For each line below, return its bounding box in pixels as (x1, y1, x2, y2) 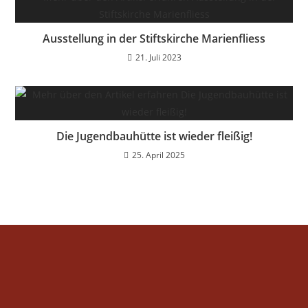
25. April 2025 (131, 149, 185, 161)
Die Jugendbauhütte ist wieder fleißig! (56, 129, 252, 144)
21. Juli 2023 (135, 52, 181, 63)
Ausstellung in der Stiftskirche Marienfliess (43, 31, 265, 46)
